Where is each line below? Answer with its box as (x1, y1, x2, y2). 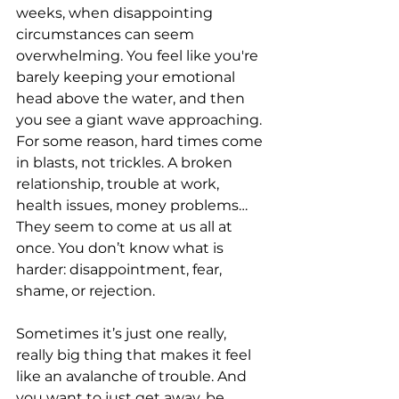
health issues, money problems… (16, 197, 248, 215)
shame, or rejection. (16, 282, 155, 300)
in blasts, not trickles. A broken (16, 154, 236, 172)
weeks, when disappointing (16, 4, 216, 22)
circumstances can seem (16, 26, 198, 44)
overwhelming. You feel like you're (16, 47, 262, 65)
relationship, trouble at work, (16, 175, 223, 193)
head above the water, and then (16, 90, 248, 108)
